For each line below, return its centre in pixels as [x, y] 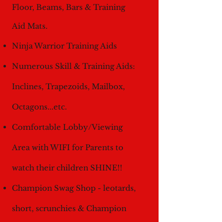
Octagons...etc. [39, 107]
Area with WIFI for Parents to [68, 147]
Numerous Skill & [47, 66]
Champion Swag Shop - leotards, [74, 188]
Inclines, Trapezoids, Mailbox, [68, 86]
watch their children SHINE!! [67, 168]
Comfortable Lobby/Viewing [67, 127]
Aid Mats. [30, 26]
